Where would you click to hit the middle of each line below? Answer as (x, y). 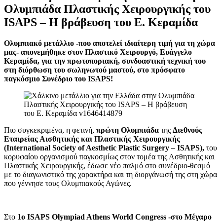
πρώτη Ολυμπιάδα (128, 130)
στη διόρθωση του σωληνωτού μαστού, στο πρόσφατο (94, 70)
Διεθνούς (187, 130)
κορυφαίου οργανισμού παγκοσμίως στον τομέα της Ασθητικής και (109, 156)
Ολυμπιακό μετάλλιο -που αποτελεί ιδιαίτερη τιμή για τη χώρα (110, 43)
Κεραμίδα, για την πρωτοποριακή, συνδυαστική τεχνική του (105, 61)
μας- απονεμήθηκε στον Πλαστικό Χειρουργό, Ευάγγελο (98, 52)
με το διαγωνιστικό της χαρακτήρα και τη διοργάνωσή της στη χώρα (110, 174)
